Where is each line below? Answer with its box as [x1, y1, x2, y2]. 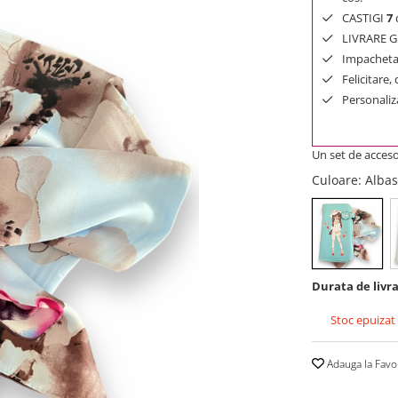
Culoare [312, 171, 358, 188]
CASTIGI [342, 9, 386, 26]
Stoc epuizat [328, 311, 395, 328]
